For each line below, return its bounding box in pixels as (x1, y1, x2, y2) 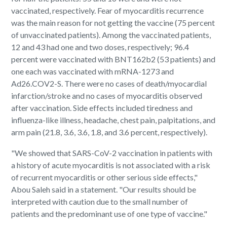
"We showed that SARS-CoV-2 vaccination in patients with (11, 148, 213, 158)
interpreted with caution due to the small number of (11, 197, 188, 207)
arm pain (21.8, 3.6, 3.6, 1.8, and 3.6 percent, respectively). (11, 127, 208, 137)
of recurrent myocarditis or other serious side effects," (11, 172, 198, 182)
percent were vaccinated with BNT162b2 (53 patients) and (11, 54, 216, 64)
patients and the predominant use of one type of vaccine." (11, 209, 208, 219)
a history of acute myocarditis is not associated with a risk (11, 160, 211, 170)
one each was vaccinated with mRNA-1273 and (11, 66, 174, 77)
